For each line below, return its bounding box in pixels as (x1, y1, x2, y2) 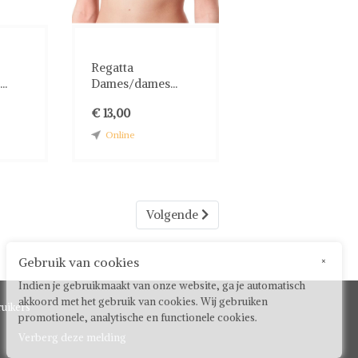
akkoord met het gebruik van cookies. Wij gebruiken (18, 295, 268, 308)
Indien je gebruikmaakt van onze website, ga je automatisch (18, 279, 305, 292)
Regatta (91, 59, 134, 75)
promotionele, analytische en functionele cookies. (18, 311, 257, 324)
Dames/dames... (91, 75, 178, 91)
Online (105, 128, 136, 141)
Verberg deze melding (18, 331, 126, 344)
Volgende (146, 206, 201, 222)
